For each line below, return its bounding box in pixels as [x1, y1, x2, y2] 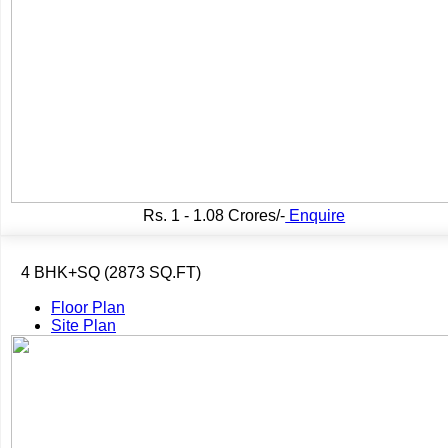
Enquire [285, 206, 346, 224]
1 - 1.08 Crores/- [167, 206, 286, 224]
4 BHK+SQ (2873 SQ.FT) [21, 263, 201, 281]
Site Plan [51, 316, 116, 334]
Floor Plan [51, 298, 125, 316]
